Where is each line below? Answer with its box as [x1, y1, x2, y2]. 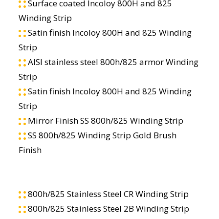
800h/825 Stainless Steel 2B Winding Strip [25, 202, 189, 214]
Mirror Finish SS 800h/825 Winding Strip [25, 114, 183, 126]
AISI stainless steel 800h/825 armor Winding [25, 56, 198, 67]
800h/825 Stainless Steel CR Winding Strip [25, 188, 189, 199]
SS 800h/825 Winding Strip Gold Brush [25, 129, 176, 141]
